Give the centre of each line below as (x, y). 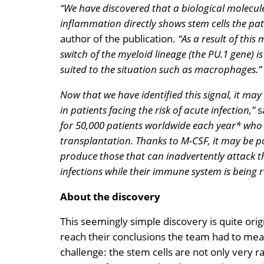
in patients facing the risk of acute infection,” (159, 110)
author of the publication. (118, 38)
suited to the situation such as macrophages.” (161, 69)
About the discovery (110, 196)
